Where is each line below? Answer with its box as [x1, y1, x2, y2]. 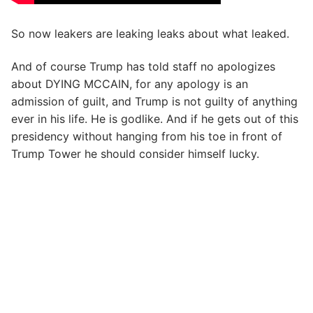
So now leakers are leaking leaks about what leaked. [11, 26, 289, 41]
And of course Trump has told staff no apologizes [11, 59, 275, 74]
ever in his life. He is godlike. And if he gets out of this [11, 112, 298, 126]
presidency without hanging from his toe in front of [11, 129, 282, 144]
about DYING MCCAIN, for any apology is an [11, 77, 248, 92]
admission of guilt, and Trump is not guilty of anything [11, 94, 298, 109]
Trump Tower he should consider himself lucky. [11, 147, 259, 161]
